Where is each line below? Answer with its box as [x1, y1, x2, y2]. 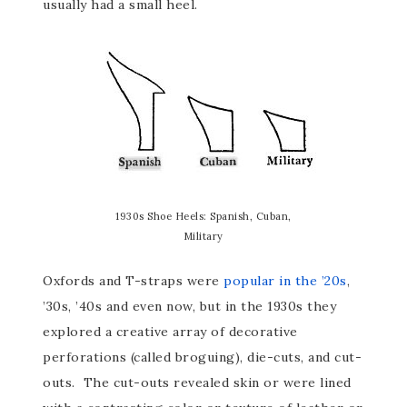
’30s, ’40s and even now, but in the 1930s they [43, 297, 337, 314]
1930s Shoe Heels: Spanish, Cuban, [115, 209, 292, 223]
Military [183, 229, 223, 243]
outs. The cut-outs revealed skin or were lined [43, 373, 352, 391]
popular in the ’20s [223, 272, 347, 289]
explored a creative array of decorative [43, 323, 298, 340]
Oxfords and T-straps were [43, 272, 224, 289]
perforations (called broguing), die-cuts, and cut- [43, 348, 362, 365]
